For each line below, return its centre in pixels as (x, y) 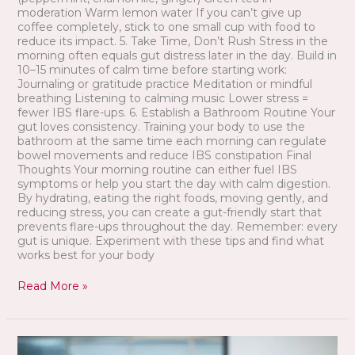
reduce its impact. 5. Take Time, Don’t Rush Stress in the (172, 41)
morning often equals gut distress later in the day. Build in (177, 55)
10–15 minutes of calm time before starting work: (152, 69)
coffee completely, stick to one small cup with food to (166, 27)
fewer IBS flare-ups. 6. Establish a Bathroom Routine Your (176, 112)
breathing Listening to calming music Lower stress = (162, 98)
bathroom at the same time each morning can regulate (172, 141)
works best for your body (86, 255)
